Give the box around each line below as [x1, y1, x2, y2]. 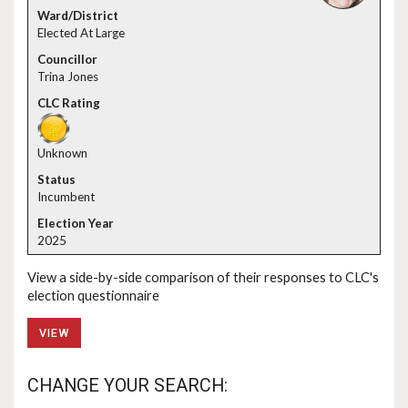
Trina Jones [37, 69, 98, 84]
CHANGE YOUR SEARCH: [27, 375, 228, 397]
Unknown [37, 146, 87, 160]
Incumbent [37, 189, 95, 204]
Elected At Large [37, 25, 125, 40]
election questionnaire [27, 287, 159, 303]
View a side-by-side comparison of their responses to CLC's [27, 269, 379, 285]
